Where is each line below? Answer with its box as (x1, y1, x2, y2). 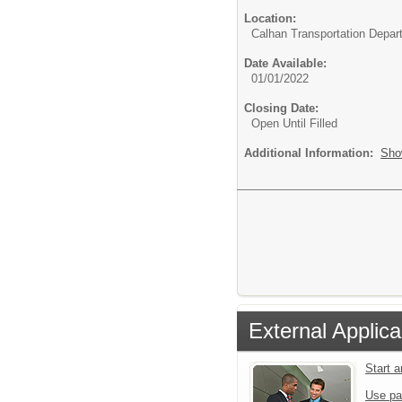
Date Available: (244, 56, 327, 70)
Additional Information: (244, 145, 380, 160)
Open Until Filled (251, 116, 337, 130)
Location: (244, 11, 296, 25)
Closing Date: (244, 100, 319, 115)
